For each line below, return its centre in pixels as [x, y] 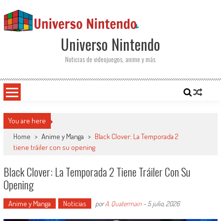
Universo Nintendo [110, 44]
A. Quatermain [123, 203]
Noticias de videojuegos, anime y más [110, 59]
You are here [27, 121]
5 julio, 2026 [163, 203]
